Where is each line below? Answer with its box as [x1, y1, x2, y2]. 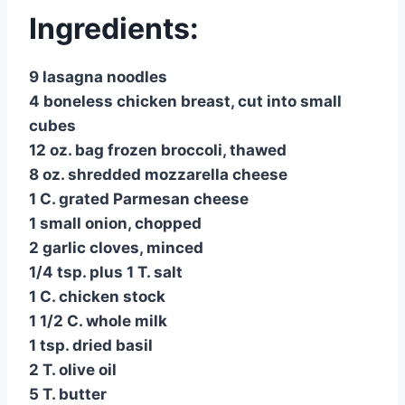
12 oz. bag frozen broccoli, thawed [29, 140, 287, 159]
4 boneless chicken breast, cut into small [29, 91, 342, 110]
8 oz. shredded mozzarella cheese [29, 165, 287, 184]
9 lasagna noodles [29, 67, 167, 86]
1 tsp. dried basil [29, 335, 153, 354]
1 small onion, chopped [29, 213, 202, 232]
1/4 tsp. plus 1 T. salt [29, 262, 183, 281]
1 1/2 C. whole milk [29, 311, 167, 330]
